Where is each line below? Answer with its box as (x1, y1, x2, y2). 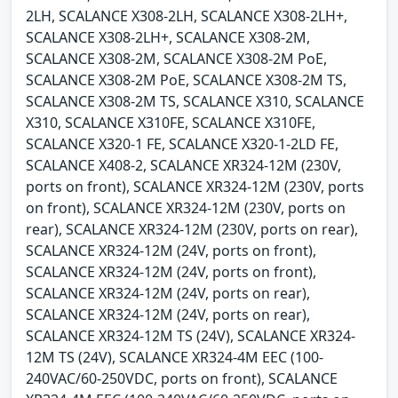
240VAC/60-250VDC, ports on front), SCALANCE (26, 369, 338, 389)
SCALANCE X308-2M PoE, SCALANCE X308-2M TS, (26, 70, 346, 91)
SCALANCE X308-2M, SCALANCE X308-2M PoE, (26, 49, 327, 69)
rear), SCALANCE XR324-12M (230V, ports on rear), (26, 219, 358, 240)
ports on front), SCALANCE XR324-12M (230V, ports (26, 177, 364, 197)
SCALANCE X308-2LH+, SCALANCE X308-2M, (26, 28, 310, 48)
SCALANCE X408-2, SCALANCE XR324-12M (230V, (26, 155, 341, 176)
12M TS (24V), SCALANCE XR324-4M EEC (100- (26, 347, 323, 368)
